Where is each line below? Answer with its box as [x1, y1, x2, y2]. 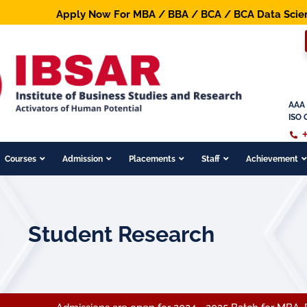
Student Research [28, 221, 214, 247]
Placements [128, 153, 175, 164]
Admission [62, 153, 103, 164]
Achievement [245, 153, 298, 164]
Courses [4, 153, 36, 164]
